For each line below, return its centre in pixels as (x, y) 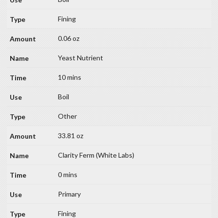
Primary (69, 194)
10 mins (70, 77)
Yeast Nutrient (81, 58)
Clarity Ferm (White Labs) (96, 155)
